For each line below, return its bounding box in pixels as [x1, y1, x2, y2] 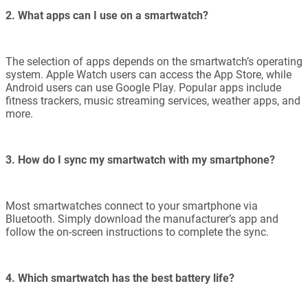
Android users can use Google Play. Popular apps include [5, 81, 281, 95]
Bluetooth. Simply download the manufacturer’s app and [5, 212, 278, 226]
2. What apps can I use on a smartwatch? [5, 9, 208, 23]
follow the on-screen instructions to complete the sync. [5, 225, 269, 239]
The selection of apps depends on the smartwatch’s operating [5, 55, 302, 69]
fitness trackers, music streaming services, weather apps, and [5, 94, 300, 108]
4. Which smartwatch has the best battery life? [5, 272, 234, 285]
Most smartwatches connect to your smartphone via [5, 199, 258, 213]
